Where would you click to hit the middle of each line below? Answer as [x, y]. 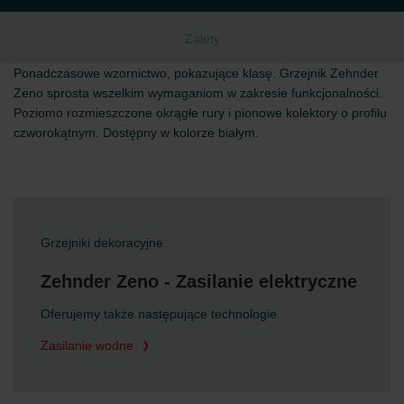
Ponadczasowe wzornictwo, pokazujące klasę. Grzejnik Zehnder [196, 73]
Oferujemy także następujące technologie [159, 314]
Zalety [202, 38]
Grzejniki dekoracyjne [102, 242]
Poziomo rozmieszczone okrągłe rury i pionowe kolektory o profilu [200, 112]
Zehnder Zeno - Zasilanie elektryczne [199, 281]
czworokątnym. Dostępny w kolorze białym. [136, 132]
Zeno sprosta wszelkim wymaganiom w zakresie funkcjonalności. [198, 92]
